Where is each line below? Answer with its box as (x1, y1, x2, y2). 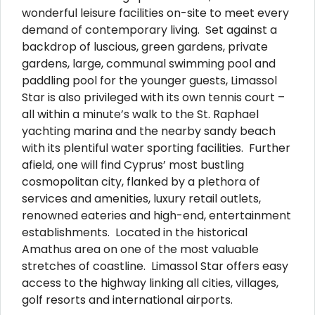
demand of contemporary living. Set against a (22, 21, 277, 38)
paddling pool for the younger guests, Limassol (22, 72, 277, 89)
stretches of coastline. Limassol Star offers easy (22, 257, 288, 274)
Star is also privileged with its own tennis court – (22, 89, 285, 105)
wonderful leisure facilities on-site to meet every (22, 4, 289, 21)
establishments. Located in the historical (22, 224, 247, 240)
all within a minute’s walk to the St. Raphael (22, 105, 259, 122)
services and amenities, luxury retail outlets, (22, 190, 261, 207)
